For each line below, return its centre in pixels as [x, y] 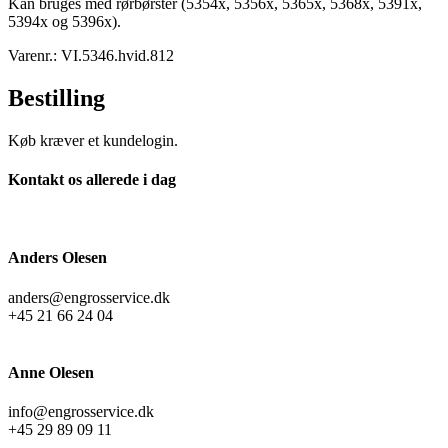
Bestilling [56, 97]
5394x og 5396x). [64, 21]
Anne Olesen [51, 372]
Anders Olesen [57, 258]
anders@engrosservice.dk [89, 297]
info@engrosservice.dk [81, 412]
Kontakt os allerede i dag [92, 179]
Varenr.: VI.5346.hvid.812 [91, 55]
